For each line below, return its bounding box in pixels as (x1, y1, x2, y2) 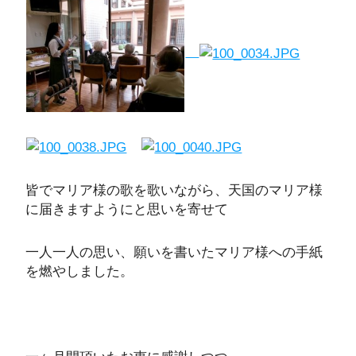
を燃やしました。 (25, 262, 134, 279)
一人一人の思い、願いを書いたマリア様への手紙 (25, 243, 323, 260)
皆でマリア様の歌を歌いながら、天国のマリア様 (25, 181, 323, 198)
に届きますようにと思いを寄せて (25, 200, 229, 217)
